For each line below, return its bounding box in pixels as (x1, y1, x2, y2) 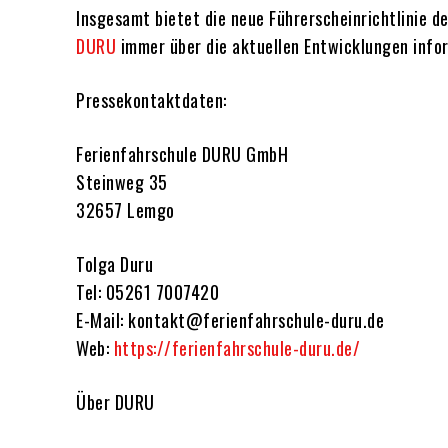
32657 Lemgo (76, 197, 175, 224)
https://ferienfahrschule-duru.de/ (113, 335, 360, 362)
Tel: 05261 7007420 (76, 279, 219, 306)
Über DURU (76, 389, 155, 416)
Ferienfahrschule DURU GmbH (76, 141, 288, 168)
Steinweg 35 (76, 169, 168, 196)
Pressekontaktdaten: (76, 87, 227, 114)
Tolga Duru (76, 251, 153, 278)
